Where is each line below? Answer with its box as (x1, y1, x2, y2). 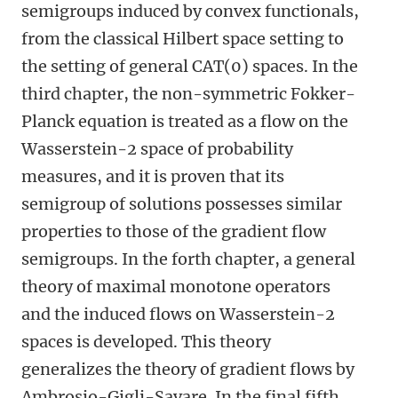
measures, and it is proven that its (21, 166, 284, 187)
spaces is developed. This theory (21, 331, 271, 352)
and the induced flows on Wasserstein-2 (21, 304, 335, 324)
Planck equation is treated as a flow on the (21, 111, 348, 131)
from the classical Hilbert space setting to (21, 28, 344, 49)
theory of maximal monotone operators (21, 276, 330, 297)
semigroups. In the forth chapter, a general (21, 249, 355, 269)
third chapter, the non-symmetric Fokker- (21, 84, 355, 104)
